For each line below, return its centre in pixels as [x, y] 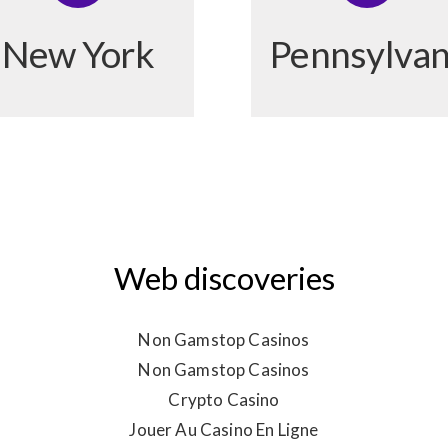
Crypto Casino [224, 400]
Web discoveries [224, 278]
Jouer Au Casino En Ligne [224, 430]
